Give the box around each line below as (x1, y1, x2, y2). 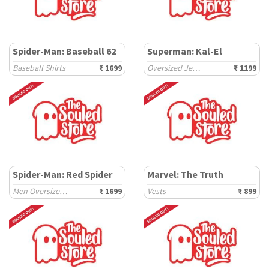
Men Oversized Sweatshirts (59, 186, 67, 196)
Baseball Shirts (13, 62, 65, 73)
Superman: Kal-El (147, 45, 222, 57)
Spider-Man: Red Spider (13, 168, 112, 180)
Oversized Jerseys (192, 62, 200, 73)
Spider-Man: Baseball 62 (13, 45, 116, 57)
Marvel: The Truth (147, 168, 223, 180)
